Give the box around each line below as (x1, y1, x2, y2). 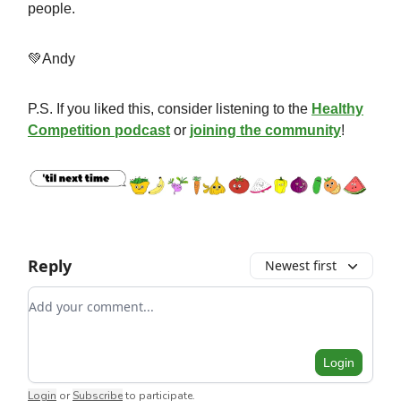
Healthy (311, 100, 363, 116)
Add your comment (28, 286, 158, 307)
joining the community (190, 122, 341, 138)
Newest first (265, 256, 337, 274)
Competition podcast (28, 122, 170, 138)
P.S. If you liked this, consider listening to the (28, 100, 311, 116)
